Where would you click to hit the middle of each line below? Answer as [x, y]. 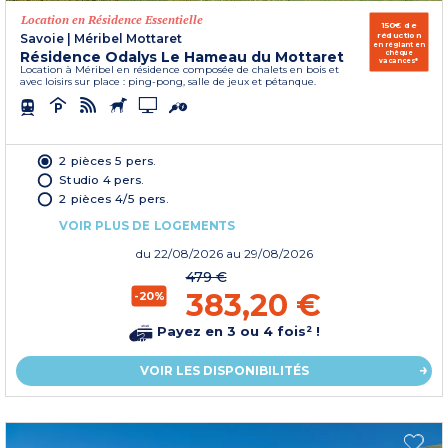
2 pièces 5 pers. [107, 160]
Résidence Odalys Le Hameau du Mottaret [182, 56]
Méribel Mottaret [128, 38]
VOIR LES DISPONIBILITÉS [224, 370]
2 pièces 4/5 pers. [114, 198]
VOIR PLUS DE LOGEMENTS [147, 225]
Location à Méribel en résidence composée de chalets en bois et [179, 69]
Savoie [42, 38]
